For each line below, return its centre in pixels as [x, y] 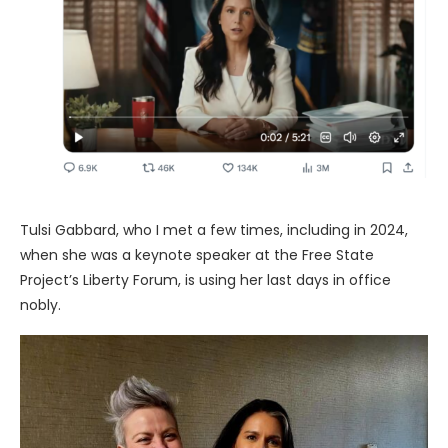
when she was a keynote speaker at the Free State [197, 254]
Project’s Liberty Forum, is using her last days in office [205, 279]
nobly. [40, 304]
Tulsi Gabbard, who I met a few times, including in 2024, [214, 229]
